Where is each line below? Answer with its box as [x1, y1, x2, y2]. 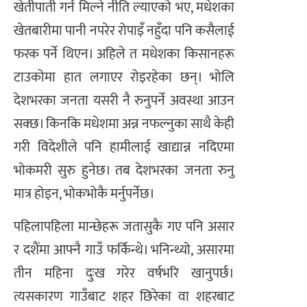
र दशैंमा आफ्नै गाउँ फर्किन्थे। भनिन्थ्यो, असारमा [14, 238, 234, 262]
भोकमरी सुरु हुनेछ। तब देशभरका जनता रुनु [14, 159, 234, 183]
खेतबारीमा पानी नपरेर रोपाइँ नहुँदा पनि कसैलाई [14, 19, 234, 43]
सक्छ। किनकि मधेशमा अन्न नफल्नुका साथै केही [14, 112, 234, 136]
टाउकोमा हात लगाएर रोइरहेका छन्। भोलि [14, 66, 234, 90]
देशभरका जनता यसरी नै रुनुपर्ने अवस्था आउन [14, 89, 234, 113]
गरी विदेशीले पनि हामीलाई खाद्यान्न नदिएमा [14, 136, 234, 160]
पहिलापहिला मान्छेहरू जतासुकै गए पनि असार [14, 215, 234, 239]
